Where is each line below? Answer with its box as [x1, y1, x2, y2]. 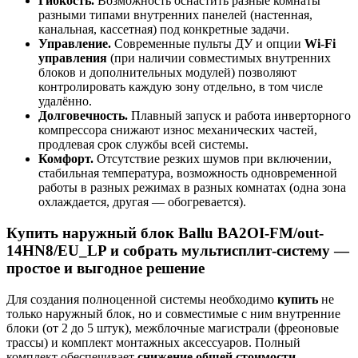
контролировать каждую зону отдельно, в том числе [38, 80, 323, 94]
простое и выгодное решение [6, 260, 205, 277]
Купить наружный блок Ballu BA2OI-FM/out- [6, 225, 324, 242]
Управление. [38, 37, 111, 51]
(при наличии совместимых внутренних [107, 51, 331, 66]
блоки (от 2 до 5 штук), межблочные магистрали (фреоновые [6, 320, 339, 335]
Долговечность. [38, 109, 128, 123]
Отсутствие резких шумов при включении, [93, 152, 332, 166]
